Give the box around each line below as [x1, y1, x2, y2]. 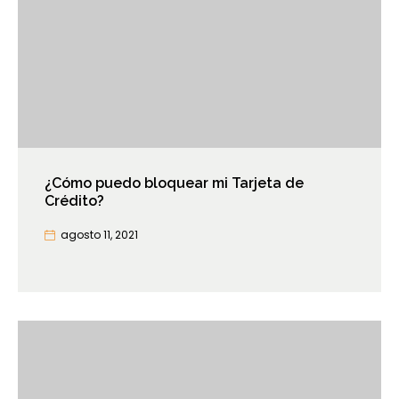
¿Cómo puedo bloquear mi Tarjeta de [45, 175, 304, 192]
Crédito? [45, 192, 104, 210]
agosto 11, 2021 [61, 227, 138, 243]
